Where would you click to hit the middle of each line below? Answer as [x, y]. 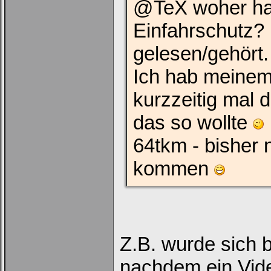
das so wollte [193, 122]
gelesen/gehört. [201, 54]
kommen [174, 168]
